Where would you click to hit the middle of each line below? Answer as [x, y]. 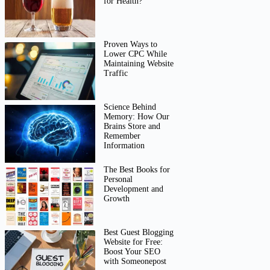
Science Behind [130, 107]
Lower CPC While [136, 54]
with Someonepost [135, 261]
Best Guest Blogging [139, 232]
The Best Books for [137, 170]
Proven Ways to [131, 45]
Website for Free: [133, 242]
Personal [118, 180]
